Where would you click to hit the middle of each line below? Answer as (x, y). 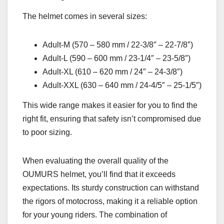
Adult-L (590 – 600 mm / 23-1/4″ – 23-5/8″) (116, 58)
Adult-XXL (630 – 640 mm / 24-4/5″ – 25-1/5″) (122, 85)
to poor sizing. (47, 132)
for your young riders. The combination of (95, 214)
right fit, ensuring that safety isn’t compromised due (112, 118)
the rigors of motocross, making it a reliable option (110, 201)
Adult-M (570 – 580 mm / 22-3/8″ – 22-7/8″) (118, 44)
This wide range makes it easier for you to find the (110, 105)
